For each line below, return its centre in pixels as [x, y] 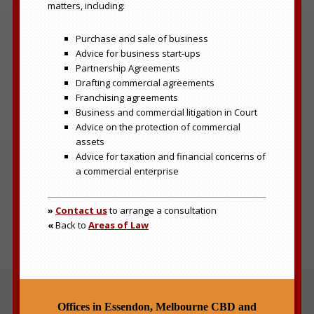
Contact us [81, 210]
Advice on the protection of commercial [158, 127]
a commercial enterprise [127, 171]
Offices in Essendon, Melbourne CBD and [157, 306]
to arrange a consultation [162, 210]
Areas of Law [118, 225]
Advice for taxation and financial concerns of [170, 156]
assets [90, 142]
